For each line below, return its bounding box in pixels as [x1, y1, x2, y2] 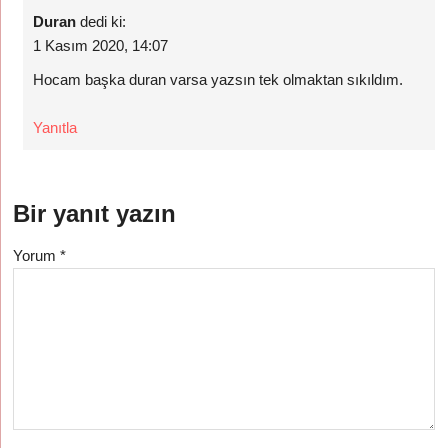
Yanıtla [33, 119, 78, 136]
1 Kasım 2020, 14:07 [33, 37, 169, 54]
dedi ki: [80, 13, 127, 30]
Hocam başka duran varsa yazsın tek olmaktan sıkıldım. [33, 71, 404, 88]
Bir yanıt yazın [13, 200, 177, 227]
